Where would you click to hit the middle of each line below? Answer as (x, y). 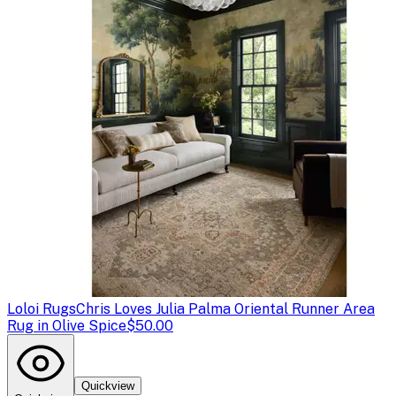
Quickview (108, 385)
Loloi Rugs (42, 308)
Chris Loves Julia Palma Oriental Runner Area (225, 308)
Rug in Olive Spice (67, 325)
